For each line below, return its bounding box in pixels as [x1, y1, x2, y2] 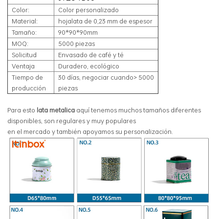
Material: [12, 16, 38, 26]
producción [12, 83, 46, 93]
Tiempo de [12, 72, 43, 82]
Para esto [7, 105, 37, 115]
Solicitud [12, 49, 37, 60]
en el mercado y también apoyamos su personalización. [7, 126, 173, 136]
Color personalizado [58, 4, 119, 15]
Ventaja [12, 61, 35, 71]
